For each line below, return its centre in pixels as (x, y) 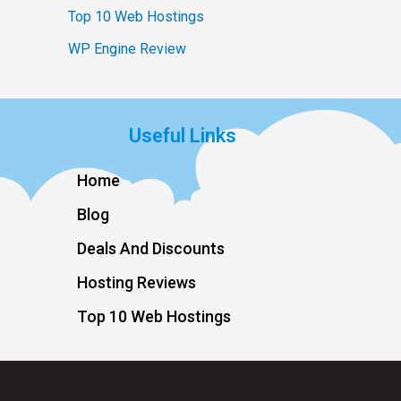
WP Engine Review (127, 49)
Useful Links (182, 136)
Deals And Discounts (151, 249)
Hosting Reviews (137, 283)
